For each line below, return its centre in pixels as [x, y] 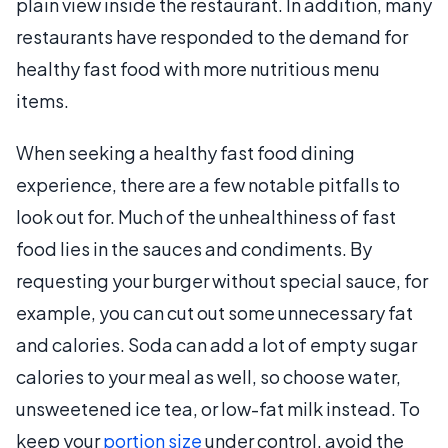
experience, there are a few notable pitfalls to [208, 184]
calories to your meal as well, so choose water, [208, 376]
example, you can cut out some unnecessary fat [214, 312]
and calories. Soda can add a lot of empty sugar [216, 344]
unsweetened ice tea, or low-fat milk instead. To [218, 408]
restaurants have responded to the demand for [212, 36]
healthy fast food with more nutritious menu [198, 68]
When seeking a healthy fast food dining [185, 152]
